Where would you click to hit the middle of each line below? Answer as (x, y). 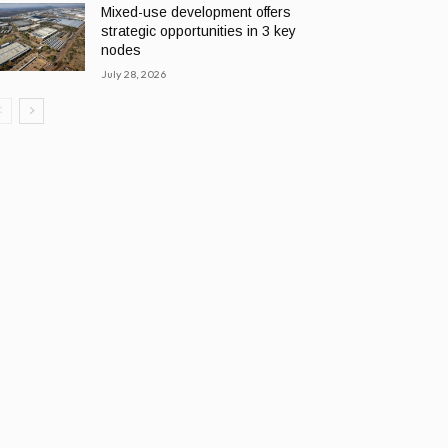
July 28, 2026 (134, 73)
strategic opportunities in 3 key (199, 30)
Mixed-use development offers (196, 11)
